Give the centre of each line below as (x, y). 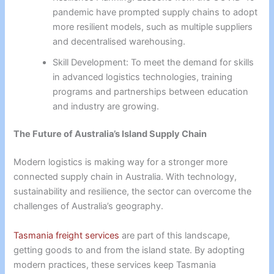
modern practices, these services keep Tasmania (115, 265)
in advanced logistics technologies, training (143, 77)
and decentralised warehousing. (119, 41)
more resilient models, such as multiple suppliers (153, 27)
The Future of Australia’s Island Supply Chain (110, 134)
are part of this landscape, (175, 235)
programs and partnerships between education (151, 91)
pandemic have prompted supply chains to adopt (155, 12)
